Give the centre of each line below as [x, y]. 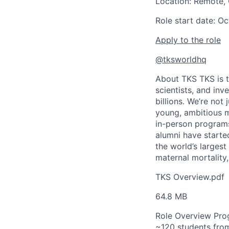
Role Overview [185, 216]
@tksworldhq [181, 60]
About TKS [177, 79]
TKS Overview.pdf [190, 177]
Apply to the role [188, 40]
